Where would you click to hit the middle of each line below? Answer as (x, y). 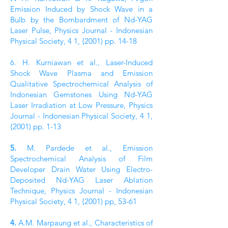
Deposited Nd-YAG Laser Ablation (81, 180)
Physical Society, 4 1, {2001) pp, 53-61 (74, 201)
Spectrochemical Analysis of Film (81, 159)
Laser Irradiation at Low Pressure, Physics (81, 105)
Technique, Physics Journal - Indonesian (81, 191)
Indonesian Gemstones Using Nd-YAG (81, 94)
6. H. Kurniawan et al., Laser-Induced (81, 62)
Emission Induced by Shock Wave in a (81, 9)
